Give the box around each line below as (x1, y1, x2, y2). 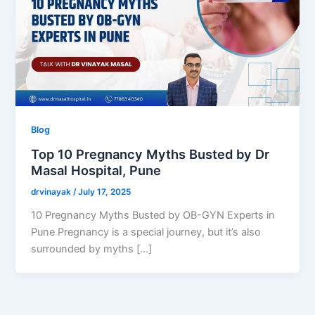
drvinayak (31, 187, 74, 198)
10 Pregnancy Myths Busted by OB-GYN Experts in (31, 208, 276, 221)
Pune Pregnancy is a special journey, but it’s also (31, 225, 262, 238)
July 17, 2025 (78, 187, 131, 198)
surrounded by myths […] (31, 242, 153, 255)
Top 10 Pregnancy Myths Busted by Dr (31, 146, 270, 162)
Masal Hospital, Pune (31, 162, 162, 179)
